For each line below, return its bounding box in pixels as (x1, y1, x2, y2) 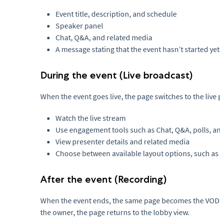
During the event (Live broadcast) (40, 69, 192, 82)
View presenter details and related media (55, 137, 190, 147)
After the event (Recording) (40, 173, 166, 186)
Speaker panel (55, 21, 103, 31)
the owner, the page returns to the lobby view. (40, 207, 190, 218)
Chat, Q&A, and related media (55, 32, 152, 43)
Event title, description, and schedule (55, 9, 177, 19)
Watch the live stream (55, 113, 126, 123)
